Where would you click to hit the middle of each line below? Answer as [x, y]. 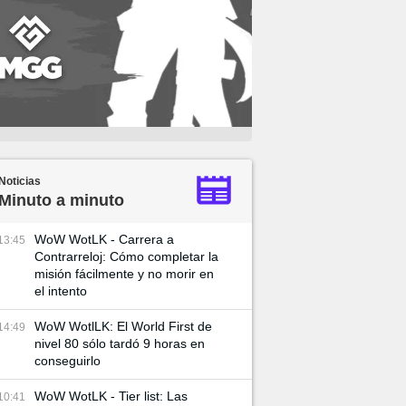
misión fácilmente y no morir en [124, 274]
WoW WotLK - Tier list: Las [111, 396]
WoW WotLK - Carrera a [104, 239]
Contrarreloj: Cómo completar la [126, 256]
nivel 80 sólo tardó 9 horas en [120, 343]
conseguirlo [68, 361]
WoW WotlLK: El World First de [123, 326]
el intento [61, 291]
